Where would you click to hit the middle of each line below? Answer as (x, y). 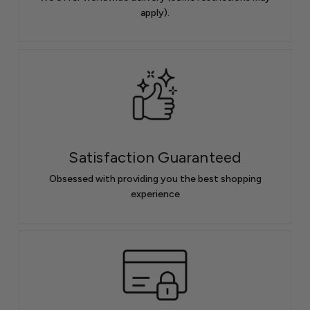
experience (155, 194)
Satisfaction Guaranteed (155, 157)
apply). (155, 13)
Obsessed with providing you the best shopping (155, 179)
